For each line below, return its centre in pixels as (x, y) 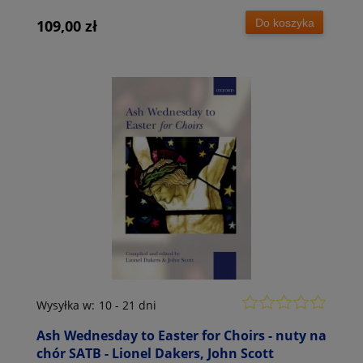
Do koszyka (284, 22)
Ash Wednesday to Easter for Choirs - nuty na (181, 335)
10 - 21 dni (128, 305)
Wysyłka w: (66, 305)
